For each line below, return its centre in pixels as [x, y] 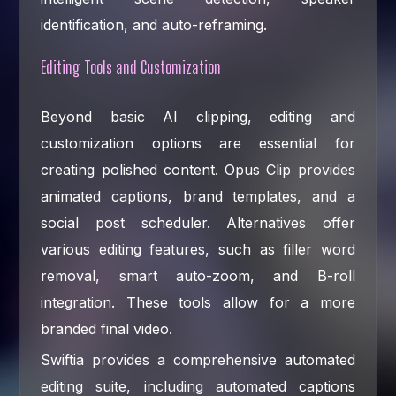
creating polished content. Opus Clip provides [198, 169]
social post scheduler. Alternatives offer [198, 222]
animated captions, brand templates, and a [198, 196]
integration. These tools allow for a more [198, 302]
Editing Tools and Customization [131, 67]
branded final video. [107, 328]
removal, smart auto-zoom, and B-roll [198, 275]
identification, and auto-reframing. [154, 24]
